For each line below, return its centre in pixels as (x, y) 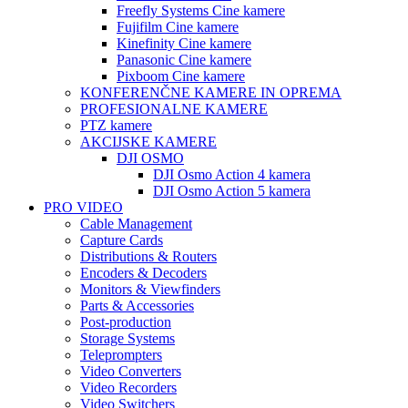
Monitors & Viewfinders (150, 290)
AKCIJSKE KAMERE (148, 142)
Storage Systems (127, 339)
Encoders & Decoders (143, 273)
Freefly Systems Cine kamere (201, 11)
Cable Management (136, 224)
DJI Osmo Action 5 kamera (232, 191)
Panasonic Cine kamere (184, 60)
